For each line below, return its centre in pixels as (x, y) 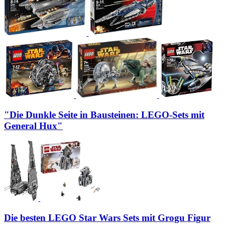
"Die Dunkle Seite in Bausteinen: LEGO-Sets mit (104, 115)
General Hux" (33, 126)
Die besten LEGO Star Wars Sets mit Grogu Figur (107, 218)
